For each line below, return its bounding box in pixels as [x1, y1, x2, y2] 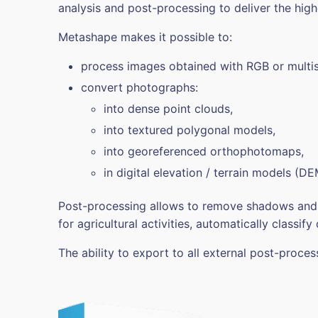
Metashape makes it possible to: [58, 29, 232, 44]
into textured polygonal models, [104, 122, 275, 137]
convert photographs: [81, 79, 198, 94]
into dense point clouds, [104, 101, 233, 116]
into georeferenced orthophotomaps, [104, 143, 304, 158]
